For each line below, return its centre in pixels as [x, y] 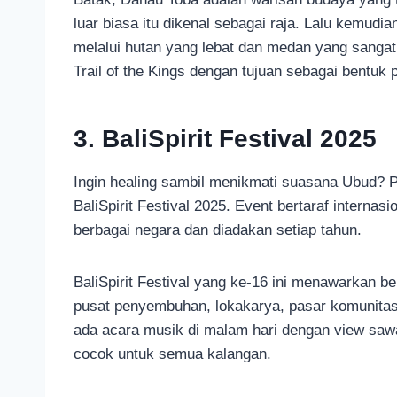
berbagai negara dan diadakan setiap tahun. [218, 230]
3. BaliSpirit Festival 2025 [225, 138]
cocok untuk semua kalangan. [172, 354]
